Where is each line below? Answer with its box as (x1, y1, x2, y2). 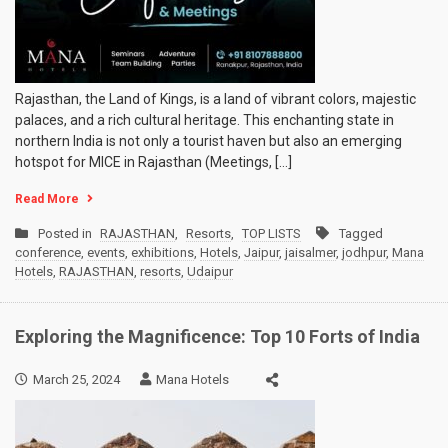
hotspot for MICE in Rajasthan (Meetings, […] (15, 154, 292, 171)
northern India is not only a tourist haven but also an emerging (15, 133, 402, 150)
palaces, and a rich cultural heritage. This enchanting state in (15, 112, 394, 129)
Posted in (38, 226, 95, 242)
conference (15, 245, 81, 261)
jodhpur (342, 245, 386, 261)
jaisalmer (285, 245, 336, 261)
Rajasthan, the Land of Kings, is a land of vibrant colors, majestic (15, 91, 416, 108)
